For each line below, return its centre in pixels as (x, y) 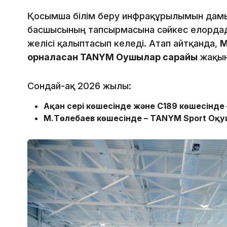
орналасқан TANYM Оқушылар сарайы (112, 57)
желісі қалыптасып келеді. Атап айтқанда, (124, 44)
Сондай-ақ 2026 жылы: (79, 86)
